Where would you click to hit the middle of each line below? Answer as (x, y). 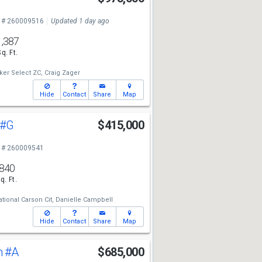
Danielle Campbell (84, 200)
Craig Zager (62, 73)
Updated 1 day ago (80, 21)
